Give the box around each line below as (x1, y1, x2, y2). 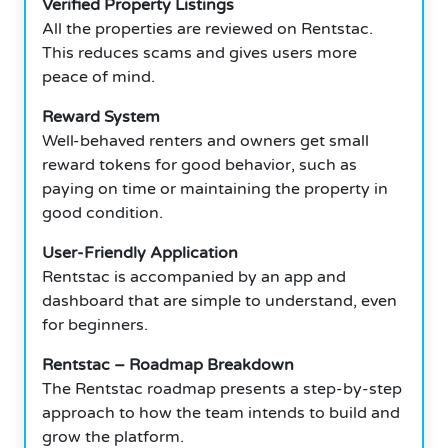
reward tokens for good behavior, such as (42, 154, 357, 175)
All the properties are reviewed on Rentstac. (42, 18, 373, 39)
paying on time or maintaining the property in (42, 178, 388, 199)
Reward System (42, 106, 160, 127)
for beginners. (42, 314, 148, 335)
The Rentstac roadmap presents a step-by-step (42, 378, 402, 399)
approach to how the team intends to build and (42, 402, 400, 423)
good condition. (42, 202, 163, 223)
